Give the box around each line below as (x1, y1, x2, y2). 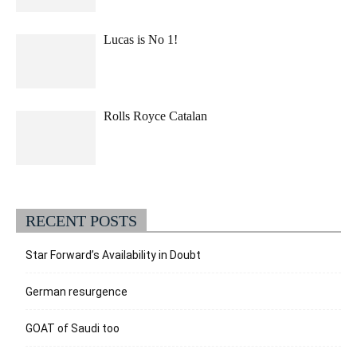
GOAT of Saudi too (25, 321, 120, 335)
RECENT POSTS (25, 211, 137, 229)
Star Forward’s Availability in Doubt (25, 248, 201, 261)
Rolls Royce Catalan (104, 108, 207, 123)
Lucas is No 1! (104, 32, 178, 46)
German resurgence (25, 284, 127, 298)
